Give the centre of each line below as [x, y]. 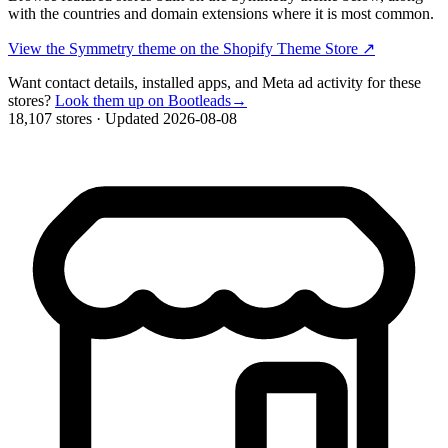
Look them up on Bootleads [143, 100]
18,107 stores [50, 118]
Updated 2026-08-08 [171, 118]
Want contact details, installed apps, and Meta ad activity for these [214, 82]
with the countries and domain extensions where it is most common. [221, 13]
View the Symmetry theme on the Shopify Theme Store [185, 48]
